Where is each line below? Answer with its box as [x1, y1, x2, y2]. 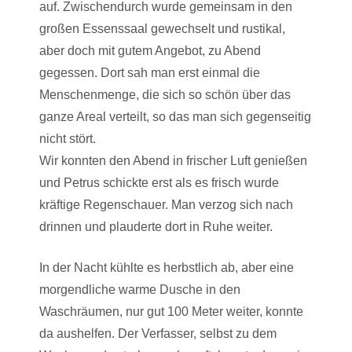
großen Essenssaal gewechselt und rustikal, [39, 22, 285, 35]
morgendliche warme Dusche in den [39, 283, 240, 296]
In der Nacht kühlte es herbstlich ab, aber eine [39, 261, 294, 274]
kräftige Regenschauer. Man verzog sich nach [39, 198, 293, 211]
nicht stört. [39, 132, 96, 145]
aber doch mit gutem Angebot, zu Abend [39, 44, 261, 57]
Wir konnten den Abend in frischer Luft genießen [39, 154, 307, 167]
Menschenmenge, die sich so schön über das [39, 88, 291, 101]
